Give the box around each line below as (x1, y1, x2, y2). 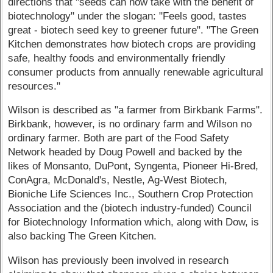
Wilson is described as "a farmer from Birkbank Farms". (8, 104, 263, 116)
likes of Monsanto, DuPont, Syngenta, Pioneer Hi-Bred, (8, 160, 259, 172)
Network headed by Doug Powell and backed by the (8, 146, 243, 158)
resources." (8, 80, 61, 92)
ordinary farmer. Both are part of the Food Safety (8, 132, 230, 144)
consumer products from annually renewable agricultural (8, 66, 264, 78)
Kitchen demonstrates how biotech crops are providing (8, 38, 256, 50)
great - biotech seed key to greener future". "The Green (8, 24, 259, 36)
